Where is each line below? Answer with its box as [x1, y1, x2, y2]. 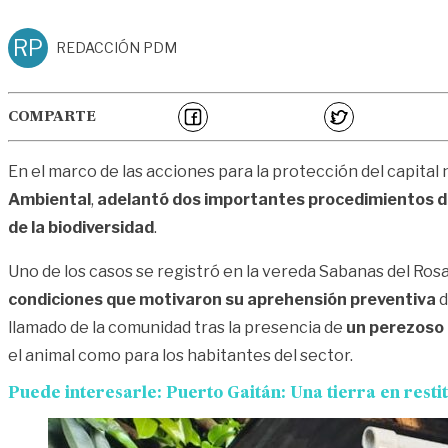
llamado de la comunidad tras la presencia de [8, 318, 346, 338]
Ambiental [8, 190, 91, 210]
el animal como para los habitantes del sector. [8, 346, 353, 366]
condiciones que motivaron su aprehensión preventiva [8, 290, 436, 310]
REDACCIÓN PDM [56, 39, 177, 57]
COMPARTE [8, 110, 96, 125]
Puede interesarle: [8, 386, 162, 403]
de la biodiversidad [8, 218, 154, 238]
